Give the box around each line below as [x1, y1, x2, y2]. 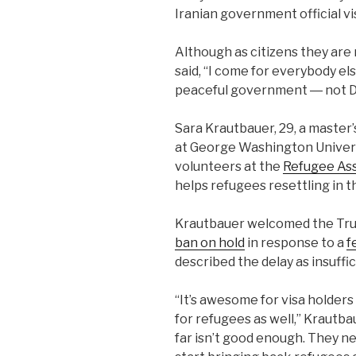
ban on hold [175, 235, 245, 251]
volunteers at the [175, 159, 283, 175]
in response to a [245, 235, 346, 251]
